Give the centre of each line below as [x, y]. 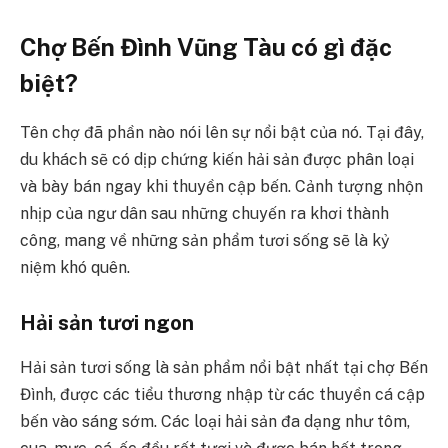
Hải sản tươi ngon [107, 323]
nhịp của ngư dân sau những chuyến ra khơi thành [204, 213]
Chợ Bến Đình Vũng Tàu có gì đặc [206, 46]
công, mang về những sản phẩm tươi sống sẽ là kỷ [205, 240]
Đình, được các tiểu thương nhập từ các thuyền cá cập [222, 394]
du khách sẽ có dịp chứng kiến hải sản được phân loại [217, 159]
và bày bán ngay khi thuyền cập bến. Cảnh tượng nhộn [221, 186]
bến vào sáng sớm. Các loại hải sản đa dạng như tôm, [215, 421]
